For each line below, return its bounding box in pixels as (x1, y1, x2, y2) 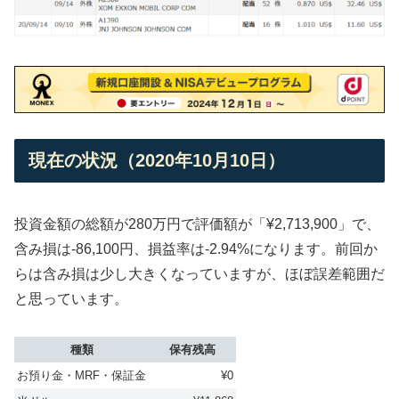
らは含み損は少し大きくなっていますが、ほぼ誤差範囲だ (14, 265, 385, 281)
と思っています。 (14, 290, 128, 306)
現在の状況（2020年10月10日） (28, 151, 285, 171)
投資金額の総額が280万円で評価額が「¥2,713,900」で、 (14, 216, 380, 232)
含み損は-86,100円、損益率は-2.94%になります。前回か (14, 240, 378, 256)
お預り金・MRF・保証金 (17, 369, 146, 383)
